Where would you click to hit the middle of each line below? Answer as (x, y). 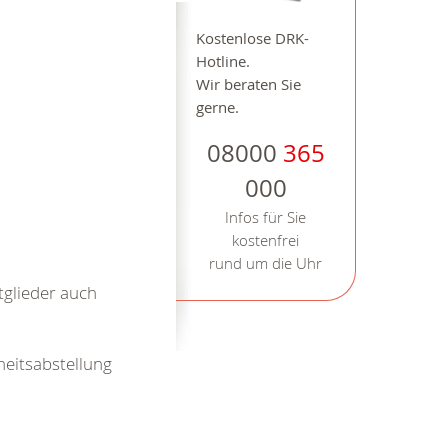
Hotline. (223, 62)
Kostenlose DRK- (252, 39)
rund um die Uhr (265, 264)
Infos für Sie (265, 218)
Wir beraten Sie (248, 85)
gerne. (217, 108)
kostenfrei (265, 241)
